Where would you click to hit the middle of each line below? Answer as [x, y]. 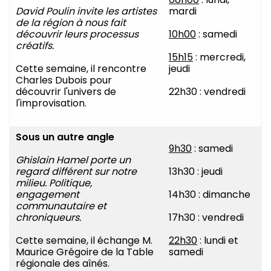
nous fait [105, 23]
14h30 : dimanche [210, 195]
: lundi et [218, 241]
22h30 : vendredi [207, 92]
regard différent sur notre [76, 172]
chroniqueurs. [48, 218]
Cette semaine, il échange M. [84, 241]
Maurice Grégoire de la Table [85, 252]
